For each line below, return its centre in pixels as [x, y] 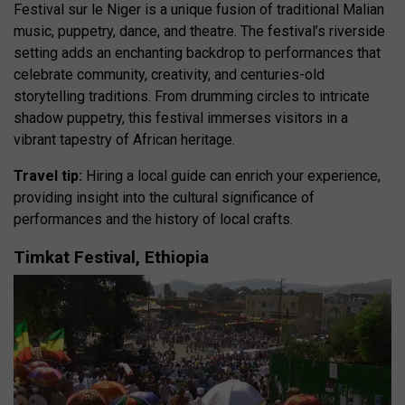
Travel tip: [48, 175]
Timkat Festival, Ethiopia [111, 257]
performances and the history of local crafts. [153, 219]
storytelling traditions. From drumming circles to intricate [192, 96]
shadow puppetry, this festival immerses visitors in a [181, 118]
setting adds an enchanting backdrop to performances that [197, 52]
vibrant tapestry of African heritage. [124, 139]
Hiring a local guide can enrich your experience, [231, 175]
